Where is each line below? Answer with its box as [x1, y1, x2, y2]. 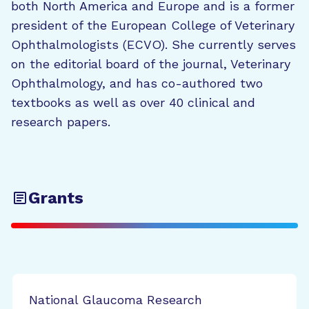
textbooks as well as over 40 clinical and [11, 95, 255, 110]
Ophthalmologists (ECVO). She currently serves [11, 37, 296, 52]
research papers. [11, 114, 110, 129]
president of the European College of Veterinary [11, 18, 295, 32]
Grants [28, 188, 83, 208]
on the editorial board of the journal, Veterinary [11, 57, 290, 71]
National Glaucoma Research [29, 292, 202, 307]
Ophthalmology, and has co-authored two [11, 76, 263, 90]
